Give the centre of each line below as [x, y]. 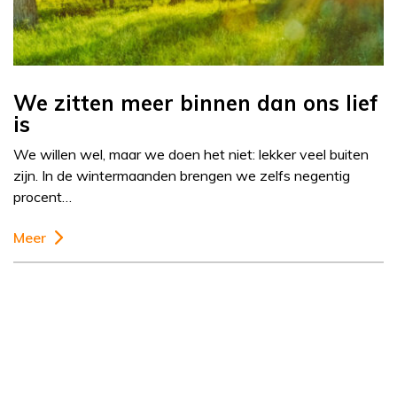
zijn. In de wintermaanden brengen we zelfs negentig [182, 176]
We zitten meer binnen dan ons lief [196, 103]
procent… [43, 197]
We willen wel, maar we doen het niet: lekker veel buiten [191, 155]
